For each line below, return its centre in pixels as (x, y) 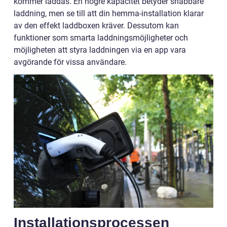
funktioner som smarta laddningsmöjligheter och (101, 38)
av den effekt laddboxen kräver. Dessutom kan (96, 26)
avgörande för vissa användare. (70, 62)
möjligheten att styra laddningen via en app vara (100, 50)
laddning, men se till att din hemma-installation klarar (109, 14)
